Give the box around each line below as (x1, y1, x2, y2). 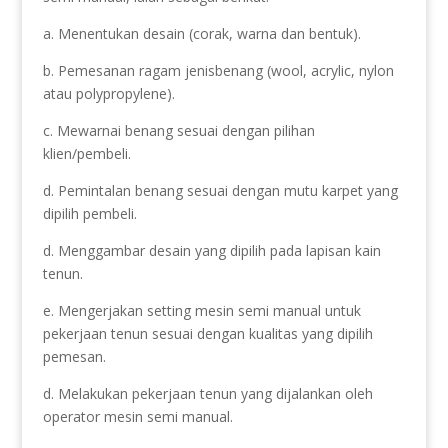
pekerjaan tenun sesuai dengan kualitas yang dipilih (42, 323, 373, 343)
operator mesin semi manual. (42, 406, 233, 426)
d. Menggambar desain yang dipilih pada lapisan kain (42, 240, 381, 260)
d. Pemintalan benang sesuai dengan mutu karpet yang (42, 180, 398, 200)
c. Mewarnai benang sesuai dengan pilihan (42, 120, 315, 140)
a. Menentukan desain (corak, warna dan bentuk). (42, 23, 361, 43)
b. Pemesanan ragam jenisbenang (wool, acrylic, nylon (42, 60, 394, 80)
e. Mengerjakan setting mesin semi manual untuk (42, 300, 361, 320)
